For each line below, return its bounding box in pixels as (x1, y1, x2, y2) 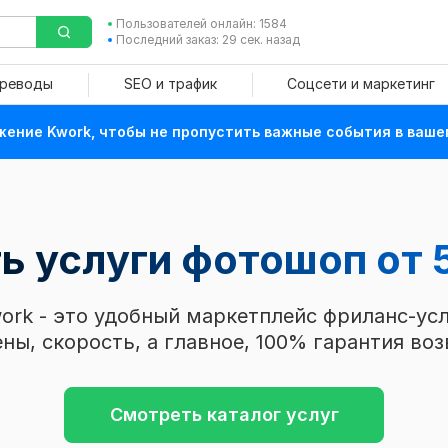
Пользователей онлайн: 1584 (115, 16, 287, 31)
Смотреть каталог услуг (109, 404, 339, 425)
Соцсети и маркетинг (286, 75, 435, 92)
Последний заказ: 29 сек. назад (115, 32, 300, 47)
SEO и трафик (123, 75, 217, 92)
